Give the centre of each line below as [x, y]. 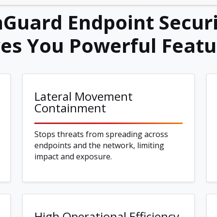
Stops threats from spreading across [101, 134]
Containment [70, 108]
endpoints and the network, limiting [99, 146]
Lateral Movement [84, 96]
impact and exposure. [73, 157]
